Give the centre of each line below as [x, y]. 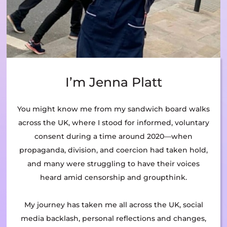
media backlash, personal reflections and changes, [113, 219]
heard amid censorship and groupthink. [113, 178]
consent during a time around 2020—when [113, 137]
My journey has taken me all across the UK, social [113, 205]
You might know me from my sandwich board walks [113, 109]
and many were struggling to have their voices [113, 164]
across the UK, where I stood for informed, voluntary [113, 123]
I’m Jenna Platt [113, 82]
